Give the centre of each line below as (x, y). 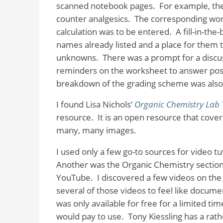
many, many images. (96, 130)
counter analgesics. (93, 18)
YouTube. (74, 178)
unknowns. (77, 57)
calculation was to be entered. (114, 31)
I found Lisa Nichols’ (95, 105)
